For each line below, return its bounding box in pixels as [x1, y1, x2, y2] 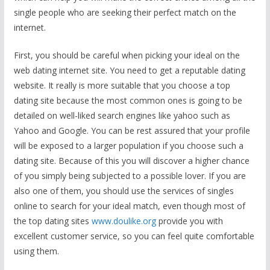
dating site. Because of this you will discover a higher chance [13, 155, 250, 166]
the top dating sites [13, 215, 92, 227]
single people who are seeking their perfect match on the [13, 7, 236, 18]
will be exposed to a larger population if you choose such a [13, 140, 243, 151]
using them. [13, 245, 59, 257]
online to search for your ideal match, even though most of [13, 200, 245, 212]
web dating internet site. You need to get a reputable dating [13, 64, 245, 76]
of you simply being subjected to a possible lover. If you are [13, 170, 246, 181]
